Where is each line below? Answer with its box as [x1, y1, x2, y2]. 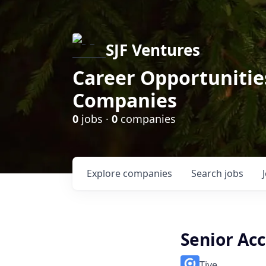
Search [191, 167, 224, 180]
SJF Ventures [106, 39, 200, 61]
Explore [87, 167, 123, 180]
